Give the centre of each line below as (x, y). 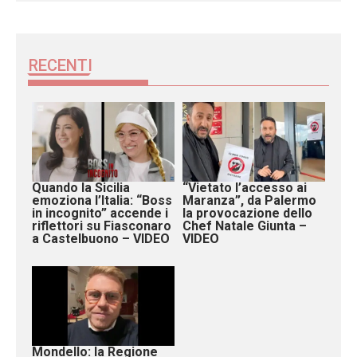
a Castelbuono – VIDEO (101, 238)
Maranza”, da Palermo (249, 200)
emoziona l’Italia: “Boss (102, 200)
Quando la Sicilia (81, 187)
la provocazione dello (247, 213)
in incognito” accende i (100, 213)
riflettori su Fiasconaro (102, 226)
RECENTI (61, 65)
